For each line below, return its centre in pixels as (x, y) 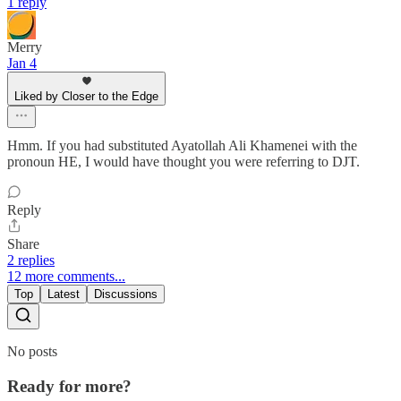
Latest (64, 294)
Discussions (126, 294)
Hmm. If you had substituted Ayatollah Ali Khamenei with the (182, 146)
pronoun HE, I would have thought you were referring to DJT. (183, 162)
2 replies (31, 260)
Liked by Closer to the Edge (86, 97)
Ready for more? (69, 386)
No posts (32, 352)
